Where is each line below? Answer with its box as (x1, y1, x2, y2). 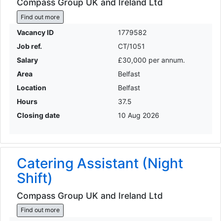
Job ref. (16, 42, 42, 51)
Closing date (16, 111, 60, 120)
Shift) (16, 170, 53, 187)
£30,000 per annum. (118, 56, 185, 65)
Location (16, 83, 46, 92)
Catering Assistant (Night (16, 155, 183, 172)
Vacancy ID (16, 28, 54, 37)
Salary (16, 56, 38, 65)
